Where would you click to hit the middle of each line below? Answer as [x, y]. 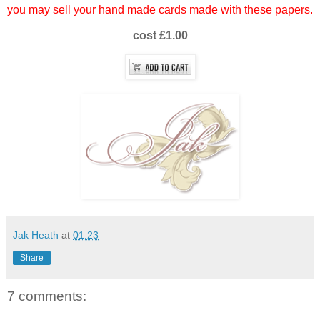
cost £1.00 [160, 36]
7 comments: [47, 296]
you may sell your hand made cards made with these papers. [160, 10]
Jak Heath [36, 235]
